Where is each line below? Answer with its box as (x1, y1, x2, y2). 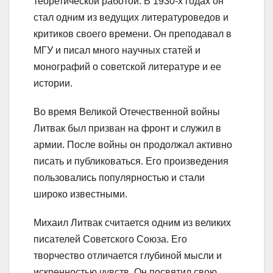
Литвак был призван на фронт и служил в (34, 122, 221, 133)
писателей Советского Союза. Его (34, 233, 187, 244)
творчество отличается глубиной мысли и (34, 250, 222, 261)
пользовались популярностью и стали (34, 172, 205, 183)
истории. (34, 77, 73, 88)
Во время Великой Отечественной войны (34, 106, 220, 117)
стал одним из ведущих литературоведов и (34, 12, 229, 23)
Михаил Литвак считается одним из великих (34, 217, 231, 228)
